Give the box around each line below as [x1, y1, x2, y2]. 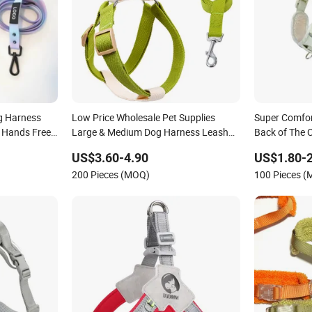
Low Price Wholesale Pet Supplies [71, 110, 215, 124]
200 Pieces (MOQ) [71, 167, 150, 181]
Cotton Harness [71, 139, 140, 153]
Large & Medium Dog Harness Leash [71, 125, 228, 139]
